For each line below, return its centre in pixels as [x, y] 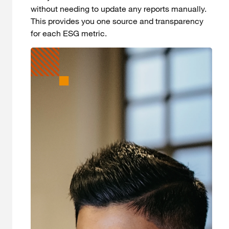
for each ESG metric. [69, 33]
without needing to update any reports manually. [119, 9]
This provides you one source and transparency [117, 21]
